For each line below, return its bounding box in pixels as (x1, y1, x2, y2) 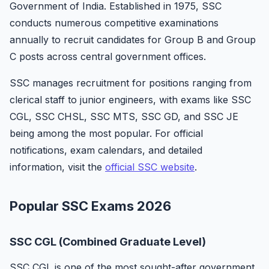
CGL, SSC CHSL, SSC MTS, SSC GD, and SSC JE (10, 110, 238, 122)
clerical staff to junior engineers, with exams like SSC (10, 94, 251, 106)
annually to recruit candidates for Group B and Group (10, 34, 256, 46)
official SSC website (105, 161, 195, 173)
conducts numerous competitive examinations (10, 17, 219, 29)
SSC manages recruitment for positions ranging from (10, 77, 252, 89)
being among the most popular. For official (10, 127, 203, 139)
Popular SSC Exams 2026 (10, 198, 171, 214)
